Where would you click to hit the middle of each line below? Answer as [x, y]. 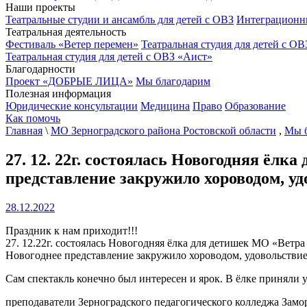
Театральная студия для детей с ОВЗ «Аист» [109, 56]
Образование [255, 106]
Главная [24, 130]
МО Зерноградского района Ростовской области [163, 130]
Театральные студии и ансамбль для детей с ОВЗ [120, 19]
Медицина [165, 106]
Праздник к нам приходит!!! [72, 230]
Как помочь [33, 118]
